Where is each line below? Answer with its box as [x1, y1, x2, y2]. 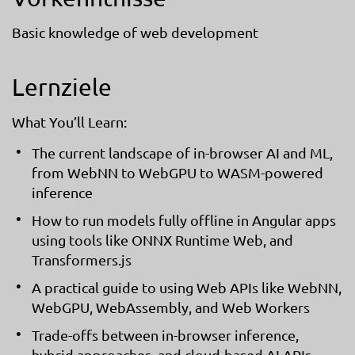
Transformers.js [32, 250, 132, 268]
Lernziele [12, 72, 112, 101]
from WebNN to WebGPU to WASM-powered [32, 163, 323, 181]
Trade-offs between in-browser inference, [32, 326, 299, 343]
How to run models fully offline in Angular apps [32, 211, 336, 228]
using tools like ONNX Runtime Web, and [32, 231, 293, 248]
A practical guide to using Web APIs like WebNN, [32, 278, 342, 296]
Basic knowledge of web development [12, 23, 258, 40]
